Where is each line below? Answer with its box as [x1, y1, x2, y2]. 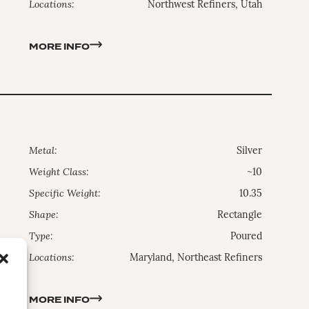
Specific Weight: [29, 189, 101, 200]
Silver [237, 146, 263, 157]
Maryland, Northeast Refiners [130, 253, 263, 264]
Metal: [29, 146, 58, 157]
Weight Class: [29, 168, 90, 179]
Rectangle [217, 210, 263, 221]
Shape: [29, 210, 59, 221]
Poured [230, 232, 263, 243]
